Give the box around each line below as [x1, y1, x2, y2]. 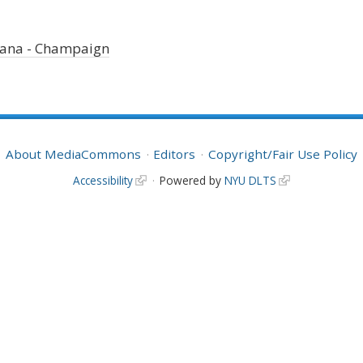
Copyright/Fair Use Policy [207, 145, 357, 162]
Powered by [159, 172, 224, 188]
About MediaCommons [6, 145, 141, 162]
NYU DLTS [224, 172, 276, 188]
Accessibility [73, 172, 134, 188]
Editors [153, 145, 196, 162]
